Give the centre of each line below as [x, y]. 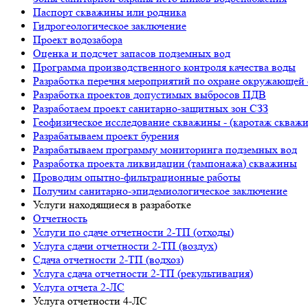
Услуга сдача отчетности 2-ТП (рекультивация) [143, 273]
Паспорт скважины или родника [110, 12]
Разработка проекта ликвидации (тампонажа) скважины [165, 163]
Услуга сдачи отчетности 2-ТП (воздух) [125, 246]
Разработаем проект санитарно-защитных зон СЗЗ [151, 108]
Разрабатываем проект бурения [106, 136]
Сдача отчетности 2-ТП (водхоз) [108, 260]
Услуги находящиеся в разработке [112, 205]
